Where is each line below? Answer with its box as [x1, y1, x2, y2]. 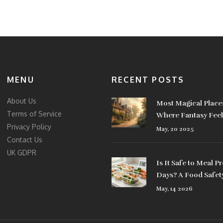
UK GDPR [7, 148, 36, 157]
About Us [7, 97, 36, 106]
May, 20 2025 [156, 125, 194, 133]
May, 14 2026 [156, 185, 193, 193]
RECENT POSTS [111, 75, 185, 85]
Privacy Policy [7, 122, 51, 131]
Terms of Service [7, 110, 62, 118]
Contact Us [7, 135, 42, 144]
